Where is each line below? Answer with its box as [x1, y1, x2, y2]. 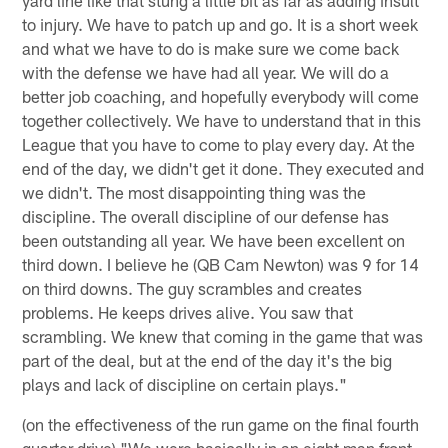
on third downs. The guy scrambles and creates [22, 277, 363, 298]
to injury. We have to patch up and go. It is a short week [22, 13, 419, 34]
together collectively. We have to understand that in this [22, 109, 422, 130]
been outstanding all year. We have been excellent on [22, 229, 406, 250]
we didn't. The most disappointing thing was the [22, 181, 367, 202]
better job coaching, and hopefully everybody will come [22, 85, 420, 106]
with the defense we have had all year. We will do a [22, 61, 390, 82]
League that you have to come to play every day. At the [22, 133, 416, 154]
